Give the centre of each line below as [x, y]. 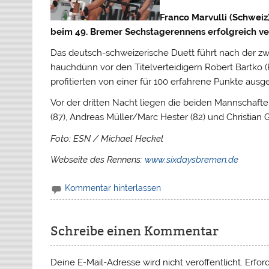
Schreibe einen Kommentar [135, 231]
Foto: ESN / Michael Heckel [107, 138]
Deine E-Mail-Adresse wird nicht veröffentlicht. [147, 262]
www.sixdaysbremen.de [192, 160]
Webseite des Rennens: [98, 160]
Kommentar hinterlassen [113, 188]
